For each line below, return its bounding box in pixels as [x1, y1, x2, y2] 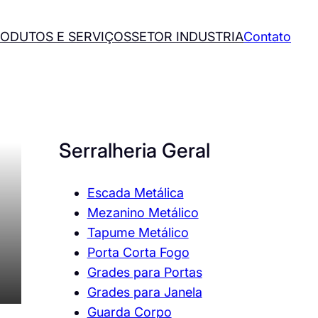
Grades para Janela [87, 285, 202, 300]
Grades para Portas [87, 265, 202, 280]
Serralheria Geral [58, 138, 210, 163]
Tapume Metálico [87, 225, 189, 241]
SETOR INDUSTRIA [131, 28, 244, 44]
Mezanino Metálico [87, 205, 199, 221]
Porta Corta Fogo [87, 245, 190, 261]
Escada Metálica [87, 185, 184, 201]
